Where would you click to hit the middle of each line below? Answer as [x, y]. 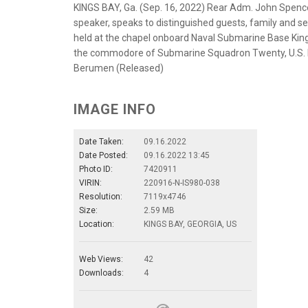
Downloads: [101, 273]
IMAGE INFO [115, 109]
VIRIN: [90, 183]
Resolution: [101, 196]
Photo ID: [96, 169]
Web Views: [101, 259]
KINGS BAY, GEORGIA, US [190, 224]
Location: [97, 224]
